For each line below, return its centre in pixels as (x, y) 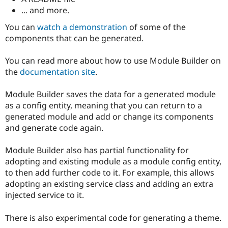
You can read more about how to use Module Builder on (113, 61)
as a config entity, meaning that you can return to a (104, 106)
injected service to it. (45, 195)
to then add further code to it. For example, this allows (110, 173)
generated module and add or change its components (109, 117)
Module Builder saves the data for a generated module (110, 94)
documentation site (58, 72)
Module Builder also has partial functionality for (97, 150)
